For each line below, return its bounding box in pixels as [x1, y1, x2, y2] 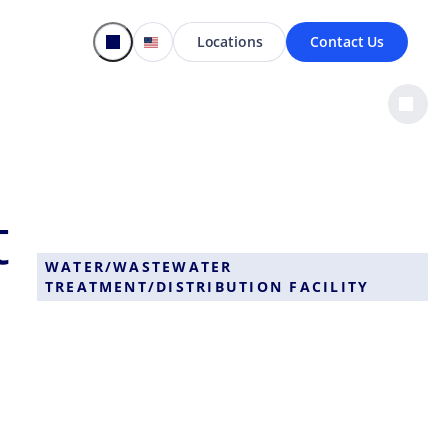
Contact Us [310, 31, 384, 51]
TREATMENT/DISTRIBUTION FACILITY [44, 276, 370, 296]
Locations [196, 31, 263, 51]
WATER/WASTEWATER [44, 256, 233, 276]
